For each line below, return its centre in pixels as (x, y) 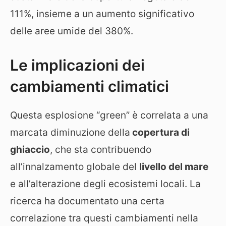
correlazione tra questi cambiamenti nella (104, 218)
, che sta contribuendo (101, 149)
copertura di (160, 132)
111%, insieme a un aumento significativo (102, 14)
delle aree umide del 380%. (72, 31)
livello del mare (174, 166)
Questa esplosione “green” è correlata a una (109, 115)
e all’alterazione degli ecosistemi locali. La (105, 184)
